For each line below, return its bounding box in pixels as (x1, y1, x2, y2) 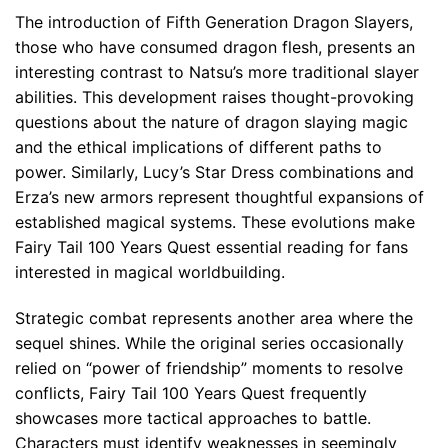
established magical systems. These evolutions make (15, 211, 415, 232)
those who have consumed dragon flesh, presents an (15, 36, 415, 57)
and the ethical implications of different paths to (15, 136, 382, 157)
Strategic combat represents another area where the (15, 307, 413, 328)
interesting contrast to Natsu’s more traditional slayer (15, 61, 419, 82)
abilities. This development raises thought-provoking (15, 86, 414, 107)
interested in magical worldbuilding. (15, 261, 285, 282)
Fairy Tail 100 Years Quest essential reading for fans (15, 236, 408, 257)
